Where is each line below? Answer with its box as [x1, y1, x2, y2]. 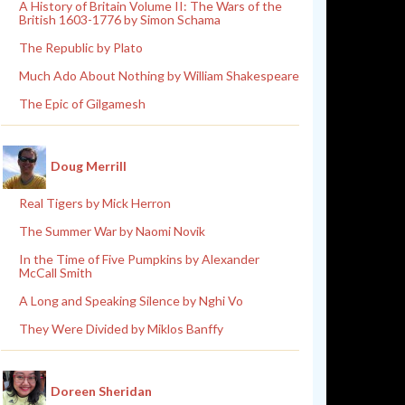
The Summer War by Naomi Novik [19, 223, 205, 239]
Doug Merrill [51, 157, 127, 174]
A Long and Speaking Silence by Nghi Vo [19, 293, 243, 308]
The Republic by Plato [19, 40, 143, 55]
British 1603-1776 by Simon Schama [19, 12, 221, 27]
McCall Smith [19, 265, 92, 280]
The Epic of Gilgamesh [19, 96, 146, 111]
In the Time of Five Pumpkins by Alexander [19, 251, 259, 267]
